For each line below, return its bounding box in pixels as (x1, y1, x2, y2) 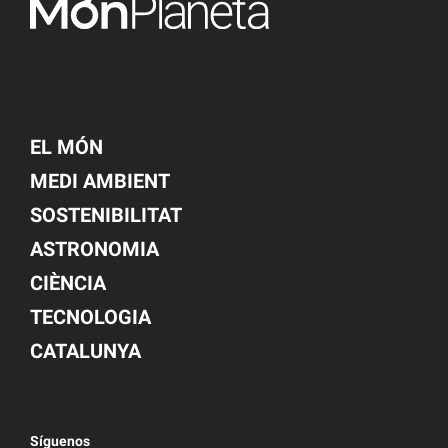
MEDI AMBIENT (30, 168, 170, 193)
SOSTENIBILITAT (30, 202, 182, 227)
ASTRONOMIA (30, 236, 159, 261)
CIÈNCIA (30, 270, 106, 295)
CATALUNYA (30, 338, 141, 363)
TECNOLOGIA (30, 304, 151, 329)
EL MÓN (30, 134, 103, 159)
